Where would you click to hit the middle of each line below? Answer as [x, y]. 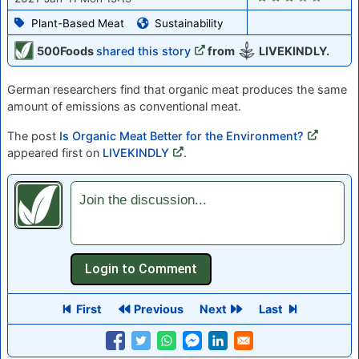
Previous [159, 309]
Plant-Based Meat [78, 24]
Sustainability [189, 24]
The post [33, 136]
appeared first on [55, 153]
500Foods [67, 51]
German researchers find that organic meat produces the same [177, 90]
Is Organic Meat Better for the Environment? [182, 136]
